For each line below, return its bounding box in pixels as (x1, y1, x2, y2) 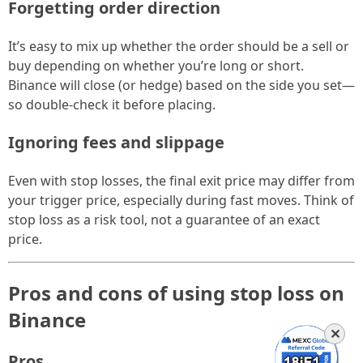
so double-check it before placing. (8, 95, 216, 113)
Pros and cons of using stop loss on (8, 279, 344, 306)
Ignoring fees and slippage (8, 130, 224, 153)
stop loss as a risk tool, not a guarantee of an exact (8, 210, 320, 228)
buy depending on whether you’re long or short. (8, 56, 304, 75)
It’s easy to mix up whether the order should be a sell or (8, 36, 349, 55)
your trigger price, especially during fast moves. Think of (8, 190, 354, 209)
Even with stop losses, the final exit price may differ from (8, 171, 355, 190)
